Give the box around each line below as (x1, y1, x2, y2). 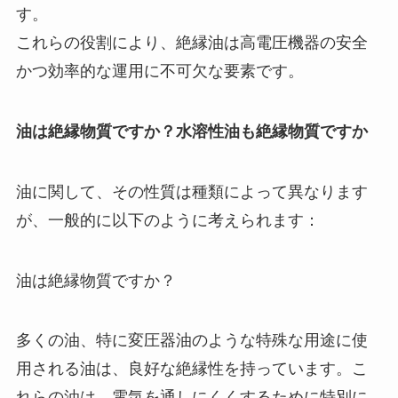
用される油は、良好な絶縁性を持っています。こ (15, 360, 368, 378)
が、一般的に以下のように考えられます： (15, 211, 320, 229)
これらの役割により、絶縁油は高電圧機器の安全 (15, 34, 368, 52)
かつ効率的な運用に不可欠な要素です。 (15, 62, 304, 81)
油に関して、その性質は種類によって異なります (15, 182, 368, 201)
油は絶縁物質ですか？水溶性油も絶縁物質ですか (15, 122, 368, 140)
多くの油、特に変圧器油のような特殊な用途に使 (15, 331, 368, 350)
